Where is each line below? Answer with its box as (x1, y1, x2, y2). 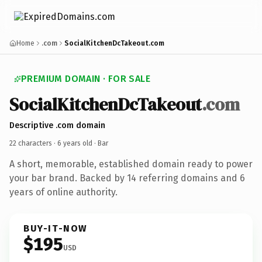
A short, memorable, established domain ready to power (9, 158, 253, 170)
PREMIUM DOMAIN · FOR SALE (21, 73, 150, 84)
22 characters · (9, 139, 57, 147)
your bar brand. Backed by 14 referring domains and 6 (9, 172, 245, 184)
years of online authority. (9, 186, 118, 198)
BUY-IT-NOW (23, 222, 88, 234)
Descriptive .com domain (9, 120, 105, 130)
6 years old (57, 139, 92, 147)
